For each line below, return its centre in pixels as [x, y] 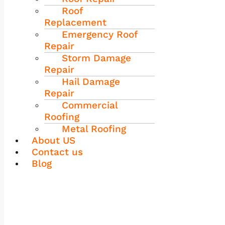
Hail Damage [91, 81]
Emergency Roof [100, 34]
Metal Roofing [94, 129]
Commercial [90, 105]
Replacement [75, 22]
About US [53, 140]
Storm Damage [96, 58]
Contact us [57, 152]
